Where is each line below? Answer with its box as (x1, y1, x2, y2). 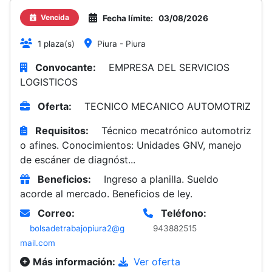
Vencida (39, 13, 69, 22)
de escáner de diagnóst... (20, 154, 135, 166)
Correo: (38, 207, 75, 219)
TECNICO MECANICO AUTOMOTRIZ (84, 100, 251, 112)
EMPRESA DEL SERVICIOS (109, 61, 229, 73)
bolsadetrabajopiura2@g (30, 223, 124, 233)
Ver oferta (131, 256, 180, 268)
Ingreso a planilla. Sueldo (104, 173, 219, 185)
